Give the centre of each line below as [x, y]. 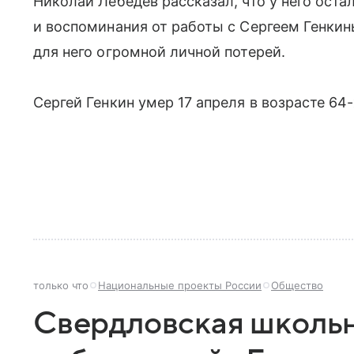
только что [61, 285]
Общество [297, 285]
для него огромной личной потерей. [159, 52]
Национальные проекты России [180, 285]
